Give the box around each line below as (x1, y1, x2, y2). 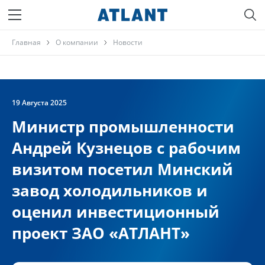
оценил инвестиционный (12, 201, 219, 222)
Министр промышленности (12, 116, 234, 137)
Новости (113, 37, 143, 47)
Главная (12, 37, 41, 47)
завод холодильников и (12, 180, 208, 201)
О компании (56, 37, 98, 47)
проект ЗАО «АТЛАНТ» (12, 222, 190, 244)
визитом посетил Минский (12, 159, 233, 180)
